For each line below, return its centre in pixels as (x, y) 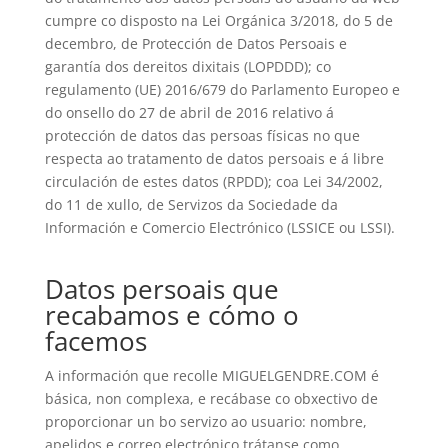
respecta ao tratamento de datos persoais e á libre (214, 158)
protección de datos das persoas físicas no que (202, 135)
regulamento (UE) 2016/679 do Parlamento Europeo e (222, 89)
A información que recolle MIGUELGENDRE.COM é (211, 375)
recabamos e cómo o (171, 315)
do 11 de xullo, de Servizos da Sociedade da (191, 204)
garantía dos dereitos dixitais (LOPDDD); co (187, 66)
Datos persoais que (161, 289)
